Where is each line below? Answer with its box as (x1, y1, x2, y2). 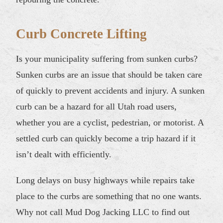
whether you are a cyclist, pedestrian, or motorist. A (16, 117, 204, 127)
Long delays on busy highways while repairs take (16, 175, 195, 185)
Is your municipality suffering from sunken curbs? (16, 53, 198, 64)
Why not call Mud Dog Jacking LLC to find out (16, 207, 190, 217)
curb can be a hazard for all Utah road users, (16, 101, 177, 111)
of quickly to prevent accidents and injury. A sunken (16, 85, 205, 96)
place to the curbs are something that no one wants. (16, 191, 202, 201)
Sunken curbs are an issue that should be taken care (16, 69, 203, 80)
